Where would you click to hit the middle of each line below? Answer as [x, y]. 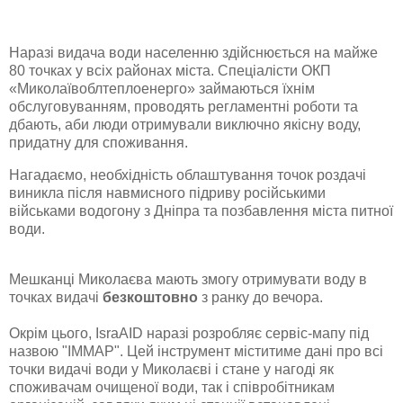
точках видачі [56, 297]
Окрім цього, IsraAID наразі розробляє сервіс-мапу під [189, 333]
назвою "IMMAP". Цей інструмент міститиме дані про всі [196, 351]
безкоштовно [150, 297]
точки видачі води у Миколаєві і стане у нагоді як [171, 369]
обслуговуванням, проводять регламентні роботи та [184, 107]
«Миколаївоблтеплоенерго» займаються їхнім [162, 89]
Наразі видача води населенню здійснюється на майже [193, 53]
